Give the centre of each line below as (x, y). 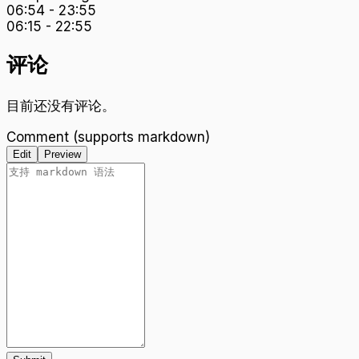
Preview (63, 154)
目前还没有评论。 (61, 105)
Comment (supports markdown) (108, 137)
